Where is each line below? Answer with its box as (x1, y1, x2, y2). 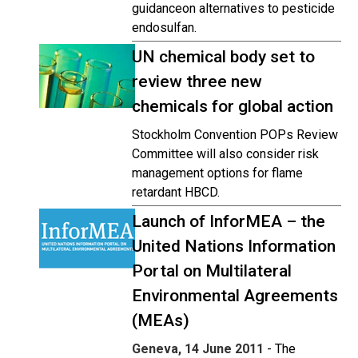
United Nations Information (132, 237, 336, 256)
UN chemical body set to (132, 47, 315, 66)
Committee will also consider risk (132, 146, 319, 161)
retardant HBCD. (132, 185, 220, 200)
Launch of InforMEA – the (132, 212, 325, 231)
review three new (132, 72, 262, 91)
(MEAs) (132, 311, 189, 330)
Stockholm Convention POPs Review (132, 127, 338, 142)
